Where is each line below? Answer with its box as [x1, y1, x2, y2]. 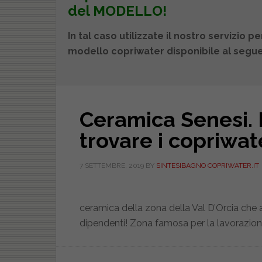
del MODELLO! [67, 2, 167, 19]
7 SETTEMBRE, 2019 [79, 161, 144, 170]
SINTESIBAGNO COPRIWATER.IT [156, 161, 259, 170]
